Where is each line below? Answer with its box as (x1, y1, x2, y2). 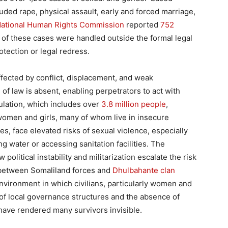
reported (124, 20, 160, 30)
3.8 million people (101, 99, 166, 109)
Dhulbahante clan (112, 165, 175, 175)
